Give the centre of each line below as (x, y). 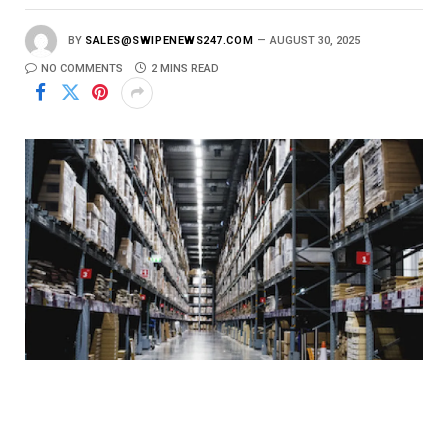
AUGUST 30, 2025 (315, 40)
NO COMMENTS (82, 68)
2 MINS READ (185, 68)
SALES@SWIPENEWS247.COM (169, 40)
